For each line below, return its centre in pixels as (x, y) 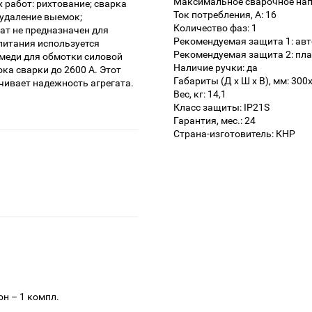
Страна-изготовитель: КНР (234, 134)
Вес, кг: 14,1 (200, 94)
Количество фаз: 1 (215, 28)
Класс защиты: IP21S (221, 108)
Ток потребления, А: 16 (225, 15)
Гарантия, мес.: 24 (214, 121)
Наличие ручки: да (216, 68)
